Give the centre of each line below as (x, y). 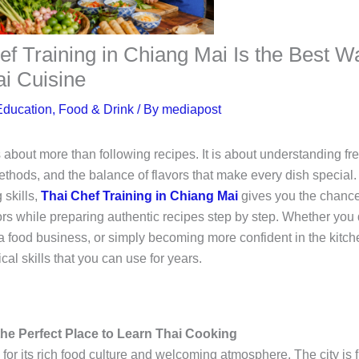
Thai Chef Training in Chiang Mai (139, 196)
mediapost (191, 110)
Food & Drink (96, 110)
